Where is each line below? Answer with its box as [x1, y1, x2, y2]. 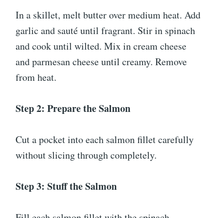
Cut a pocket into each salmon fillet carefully [16, 133, 194, 146]
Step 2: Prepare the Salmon [16, 101, 130, 116]
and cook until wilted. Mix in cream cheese [16, 39, 186, 53]
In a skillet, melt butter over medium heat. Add [16, 8, 200, 22]
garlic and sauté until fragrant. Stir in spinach [16, 24, 195, 37]
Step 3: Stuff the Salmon [16, 179, 117, 194]
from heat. [16, 71, 56, 84]
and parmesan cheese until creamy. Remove [16, 55, 187, 69]
